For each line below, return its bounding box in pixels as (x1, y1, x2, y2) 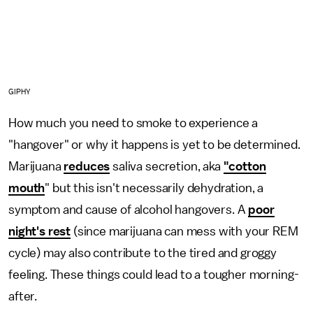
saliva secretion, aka (110, 160, 224, 173)
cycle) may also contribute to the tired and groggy (8, 247, 277, 260)
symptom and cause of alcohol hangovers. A (8, 203, 249, 217)
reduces (64, 160, 110, 173)
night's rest (8, 225, 71, 238)
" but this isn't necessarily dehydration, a (45, 182, 264, 195)
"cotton (223, 160, 266, 173)
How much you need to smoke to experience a (8, 117, 259, 130)
